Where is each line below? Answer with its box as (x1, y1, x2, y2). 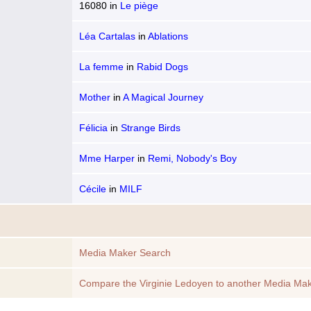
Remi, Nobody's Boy (148, 153, 237, 164)
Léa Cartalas (79, 31, 135, 42)
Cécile (79, 183, 106, 194)
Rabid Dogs (137, 61, 188, 72)
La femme (79, 61, 124, 72)
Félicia (79, 122, 108, 133)
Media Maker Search (79, 247, 171, 258)
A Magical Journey (123, 92, 203, 103)
